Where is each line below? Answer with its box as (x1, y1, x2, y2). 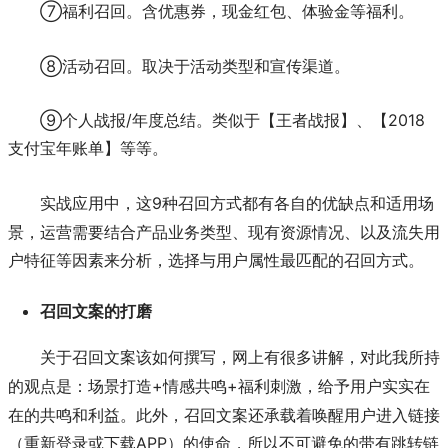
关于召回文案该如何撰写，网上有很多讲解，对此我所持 (40, 348, 440, 366)
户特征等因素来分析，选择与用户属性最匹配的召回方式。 (8, 250, 424, 271)
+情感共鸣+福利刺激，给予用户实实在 (152, 375, 430, 396)
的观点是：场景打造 (8, 377, 152, 395)
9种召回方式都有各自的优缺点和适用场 (152, 193, 434, 214)
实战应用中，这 (40, 195, 152, 213)
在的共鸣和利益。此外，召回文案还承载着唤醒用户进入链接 (8, 404, 440, 425)
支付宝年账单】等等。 (8, 138, 168, 159)
